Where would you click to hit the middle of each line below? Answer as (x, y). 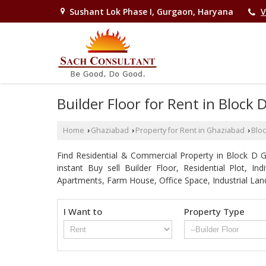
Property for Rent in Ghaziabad (190, 131)
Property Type (215, 212)
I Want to (83, 212)
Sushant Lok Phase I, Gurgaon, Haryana (151, 12)
